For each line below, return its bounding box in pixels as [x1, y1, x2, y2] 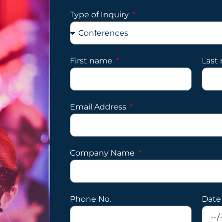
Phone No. [70, 194, 111, 204]
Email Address [70, 102, 129, 112]
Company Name [70, 148, 137, 158]
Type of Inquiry [70, 10, 131, 20]
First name [70, 56, 115, 66]
